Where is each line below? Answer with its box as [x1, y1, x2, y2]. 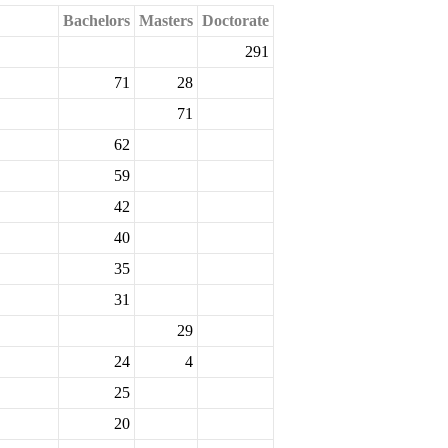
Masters [139, 12, 193, 30]
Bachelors [63, 12, 130, 30]
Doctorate [202, 12, 269, 30]
